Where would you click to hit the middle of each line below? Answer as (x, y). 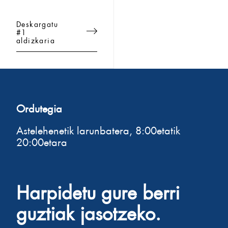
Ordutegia (39, 107)
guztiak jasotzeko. (89, 210)
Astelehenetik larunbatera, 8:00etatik (98, 129)
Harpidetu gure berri (98, 190)
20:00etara (42, 141)
